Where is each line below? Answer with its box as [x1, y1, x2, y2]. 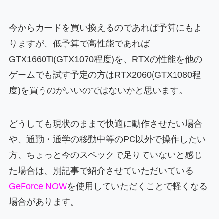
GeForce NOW [8, 181, 67, 191]
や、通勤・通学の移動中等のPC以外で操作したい [8, 134, 206, 144]
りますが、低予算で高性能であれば [8, 39, 150, 49]
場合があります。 [8, 197, 79, 207]
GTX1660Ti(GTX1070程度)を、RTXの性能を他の [8, 54, 202, 65]
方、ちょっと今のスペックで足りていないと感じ [8, 150, 202, 160]
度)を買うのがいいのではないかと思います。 [8, 86, 188, 96]
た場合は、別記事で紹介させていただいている [8, 166, 194, 175]
